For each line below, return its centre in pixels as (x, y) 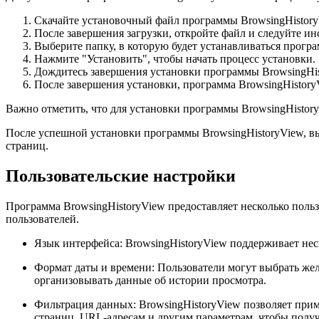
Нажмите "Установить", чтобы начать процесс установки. (175, 59)
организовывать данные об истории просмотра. (150, 281)
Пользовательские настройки (121, 176)
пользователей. (42, 219)
